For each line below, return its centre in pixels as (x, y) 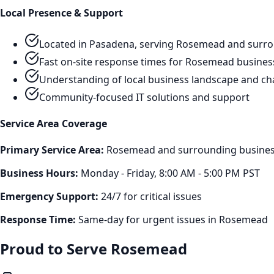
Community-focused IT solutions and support (144, 97)
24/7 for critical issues (150, 197)
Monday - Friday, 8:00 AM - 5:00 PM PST (169, 173)
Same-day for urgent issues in (147, 220)
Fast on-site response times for (112, 61)
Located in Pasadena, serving (108, 44)
